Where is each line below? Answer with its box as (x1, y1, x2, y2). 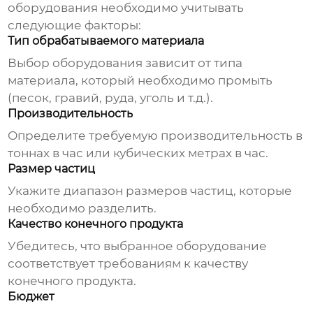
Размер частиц (8, 162, 96, 176)
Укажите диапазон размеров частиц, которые (8, 184, 293, 198)
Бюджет (8, 290, 55, 304)
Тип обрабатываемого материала (8, 34, 205, 48)
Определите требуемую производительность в (8, 129, 303, 143)
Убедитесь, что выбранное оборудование (8, 239, 268, 254)
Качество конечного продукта (8, 217, 184, 231)
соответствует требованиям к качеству (8, 256, 249, 271)
